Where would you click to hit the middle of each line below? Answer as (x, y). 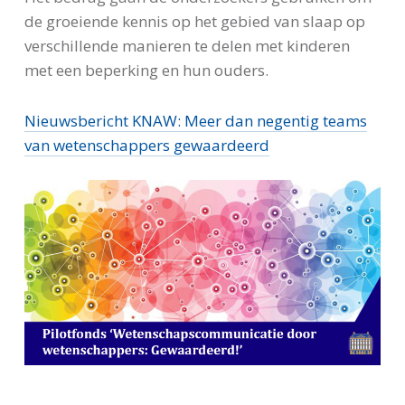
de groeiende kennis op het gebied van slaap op (194, 22)
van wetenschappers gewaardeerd (146, 145)
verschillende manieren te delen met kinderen (187, 46)
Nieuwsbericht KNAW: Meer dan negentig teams (195, 120)
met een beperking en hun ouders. (146, 71)
